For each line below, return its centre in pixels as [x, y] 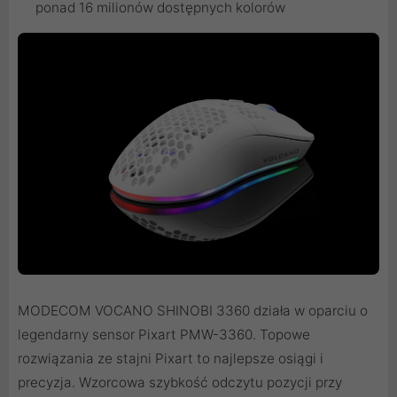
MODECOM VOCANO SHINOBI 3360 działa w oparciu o [193, 310]
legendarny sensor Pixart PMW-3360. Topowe [164, 334]
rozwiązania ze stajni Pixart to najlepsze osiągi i [171, 358]
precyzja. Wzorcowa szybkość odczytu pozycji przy [180, 382]
